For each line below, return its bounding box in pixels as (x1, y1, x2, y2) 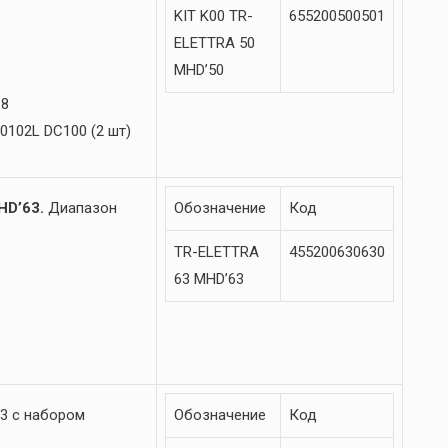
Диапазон (44, 199, 117, 218)
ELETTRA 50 (174, 34, 255, 53)
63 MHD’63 (174, 270, 244, 289)
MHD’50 (174, 61, 224, 80)
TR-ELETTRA (174, 243, 259, 262)
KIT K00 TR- (174, 7, 253, 26)
